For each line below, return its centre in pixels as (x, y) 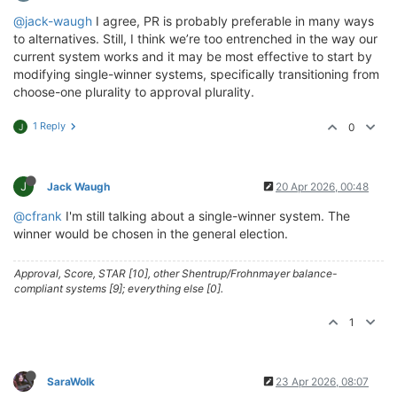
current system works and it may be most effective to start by (193, 56)
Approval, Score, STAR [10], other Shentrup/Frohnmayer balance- (176, 273)
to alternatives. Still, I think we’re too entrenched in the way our (195, 39)
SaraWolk (71, 381)
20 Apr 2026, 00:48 (322, 187)
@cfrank (38, 216)
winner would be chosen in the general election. (151, 234)
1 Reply (49, 126)
